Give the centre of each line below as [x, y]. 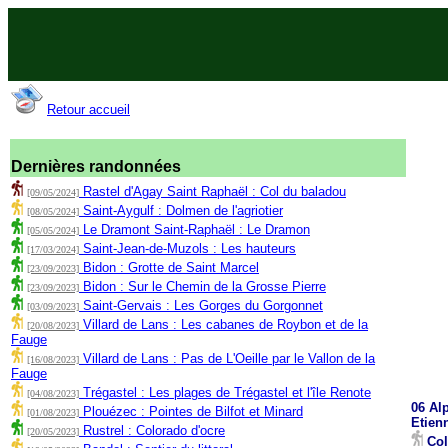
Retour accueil [88, 109]
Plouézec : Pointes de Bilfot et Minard [193, 411]
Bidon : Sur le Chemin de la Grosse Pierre [204, 286]
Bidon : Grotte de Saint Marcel [171, 267]
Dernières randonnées [96, 166]
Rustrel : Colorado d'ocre [154, 430]
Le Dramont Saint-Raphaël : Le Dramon [196, 229]
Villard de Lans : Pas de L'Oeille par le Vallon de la [229, 358]
